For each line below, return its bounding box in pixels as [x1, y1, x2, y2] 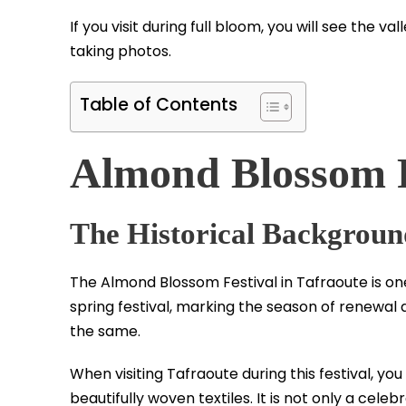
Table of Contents [80, 92, 237, 118]
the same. [70, 321, 140, 343]
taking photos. [70, 41, 171, 63]
